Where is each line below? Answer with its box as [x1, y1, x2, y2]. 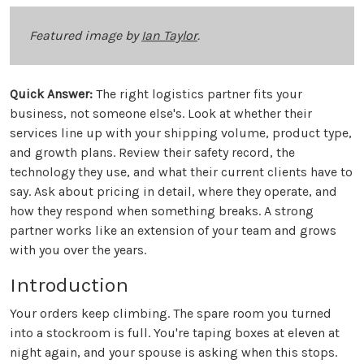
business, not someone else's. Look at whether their [10, 106, 312, 122]
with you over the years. [10, 242, 146, 258]
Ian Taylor [141, 28, 197, 44]
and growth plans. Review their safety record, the [10, 145, 295, 161]
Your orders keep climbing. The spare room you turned [10, 305, 331, 322]
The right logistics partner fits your [93, 86, 302, 102]
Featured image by [29, 28, 141, 44]
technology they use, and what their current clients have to [10, 164, 353, 180]
